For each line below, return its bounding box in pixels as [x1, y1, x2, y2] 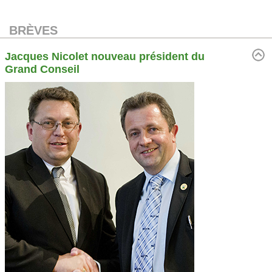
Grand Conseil [5, 63, 80, 76]
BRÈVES [9, 24, 58, 38]
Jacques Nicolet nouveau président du [5, 50, 205, 63]
